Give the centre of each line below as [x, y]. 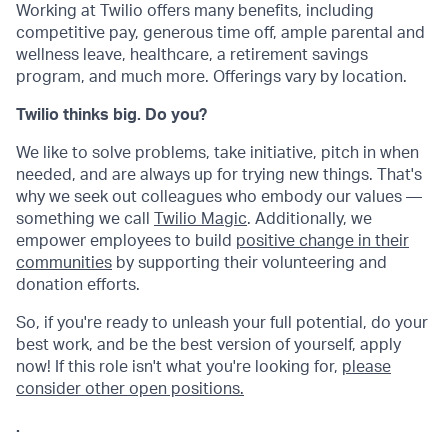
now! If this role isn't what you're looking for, [179, 367]
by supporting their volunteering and [249, 263]
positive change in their [322, 241]
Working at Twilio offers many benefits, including [195, 11]
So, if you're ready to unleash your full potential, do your [222, 323]
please [366, 367]
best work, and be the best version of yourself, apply [208, 345]
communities [64, 263]
